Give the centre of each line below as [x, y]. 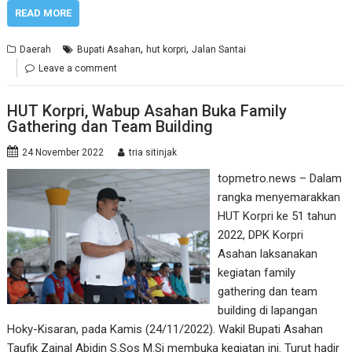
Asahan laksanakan [267, 254]
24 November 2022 [63, 152]
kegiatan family [256, 273]
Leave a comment [78, 68]
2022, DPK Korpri [260, 235]
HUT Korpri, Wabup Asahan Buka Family [147, 111]
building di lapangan [267, 310]
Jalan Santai [219, 49]
